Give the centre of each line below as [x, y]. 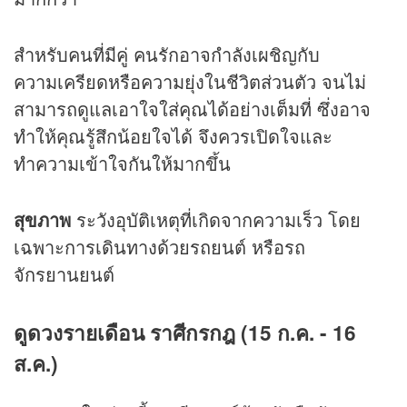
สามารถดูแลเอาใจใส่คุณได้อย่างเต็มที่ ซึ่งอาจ [192, 108]
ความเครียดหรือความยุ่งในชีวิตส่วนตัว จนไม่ [190, 81]
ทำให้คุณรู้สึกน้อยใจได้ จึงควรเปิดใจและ [173, 135]
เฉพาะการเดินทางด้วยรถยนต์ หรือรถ [159, 246]
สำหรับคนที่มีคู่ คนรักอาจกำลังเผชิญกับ [167, 54]
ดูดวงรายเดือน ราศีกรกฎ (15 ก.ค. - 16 [185, 332]
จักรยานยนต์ [64, 273]
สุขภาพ [45, 219]
